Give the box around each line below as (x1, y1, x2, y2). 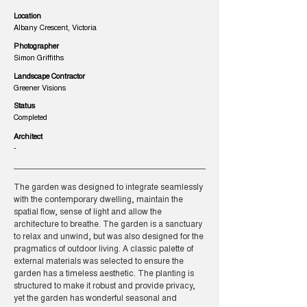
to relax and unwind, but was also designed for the (14, 233, 204, 241)
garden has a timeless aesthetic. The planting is (14, 270, 194, 278)
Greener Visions (14, 85, 66, 93)
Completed (14, 114, 47, 122)
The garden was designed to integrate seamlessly (14, 184, 203, 192)
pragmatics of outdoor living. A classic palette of (14, 245, 193, 254)
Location (14, 13, 41, 21)
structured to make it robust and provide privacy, (14, 282, 195, 291)
